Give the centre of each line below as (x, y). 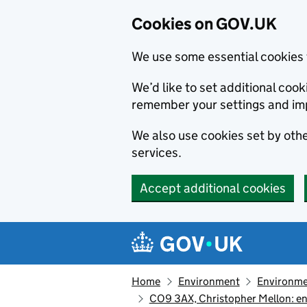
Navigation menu (199, 233)
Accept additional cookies (213, 188)
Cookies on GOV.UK (204, 24)
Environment (209, 281)
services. (157, 152)
